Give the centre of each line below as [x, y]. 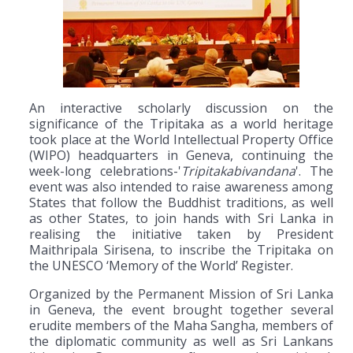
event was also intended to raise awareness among [181, 186]
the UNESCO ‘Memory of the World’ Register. [163, 265]
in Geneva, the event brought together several [181, 309]
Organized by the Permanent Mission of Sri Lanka [181, 294]
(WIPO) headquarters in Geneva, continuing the [181, 155]
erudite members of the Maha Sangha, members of [181, 325]
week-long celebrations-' [105, 171]
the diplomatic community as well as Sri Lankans [181, 341]
